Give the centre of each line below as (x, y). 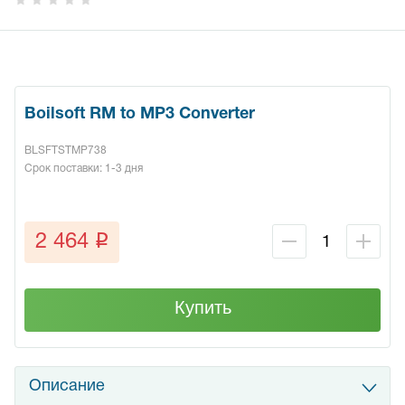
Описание (67, 387)
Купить (202, 308)
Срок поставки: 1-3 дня (84, 169)
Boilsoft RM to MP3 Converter (140, 115)
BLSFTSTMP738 (66, 151)
